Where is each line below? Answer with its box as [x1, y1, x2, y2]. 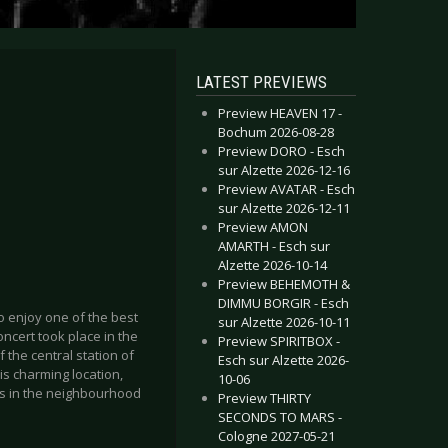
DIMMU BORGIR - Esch [218, 294, 349, 312]
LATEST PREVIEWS [196, 72, 327, 92]
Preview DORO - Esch [218, 142, 345, 160]
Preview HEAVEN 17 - [218, 104, 342, 122]
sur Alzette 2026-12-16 [218, 161, 350, 179]
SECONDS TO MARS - [218, 408, 342, 426]
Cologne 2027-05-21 [218, 427, 335, 445]
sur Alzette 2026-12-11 [218, 199, 350, 217]
